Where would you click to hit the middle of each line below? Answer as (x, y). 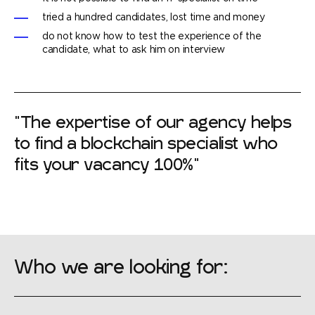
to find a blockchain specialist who (146, 145)
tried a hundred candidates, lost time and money (154, 18)
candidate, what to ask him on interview (134, 50)
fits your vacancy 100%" (107, 166)
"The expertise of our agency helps (153, 124)
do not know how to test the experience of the (152, 37)
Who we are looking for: (121, 269)
